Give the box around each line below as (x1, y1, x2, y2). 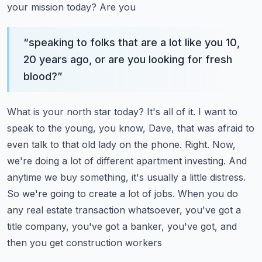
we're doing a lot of (7, 155, 94, 167)
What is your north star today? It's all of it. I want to (7, 106, 237, 118)
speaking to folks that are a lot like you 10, (29, 36, 240, 49)
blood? (23, 70, 57, 82)
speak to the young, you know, (7, 122, 146, 134)
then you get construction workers (7, 237, 162, 249)
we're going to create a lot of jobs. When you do (22, 188, 238, 199)
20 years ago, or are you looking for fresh (23, 53, 232, 65)
